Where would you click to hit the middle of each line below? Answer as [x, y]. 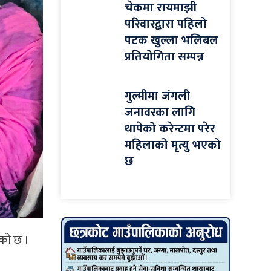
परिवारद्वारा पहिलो [166, 24]
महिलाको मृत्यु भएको [173, 145]
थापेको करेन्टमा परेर [170, 129]
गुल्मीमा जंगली [157, 96]
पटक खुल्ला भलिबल [171, 41]
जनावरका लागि [160, 113]
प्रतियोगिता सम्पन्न [164, 57]
